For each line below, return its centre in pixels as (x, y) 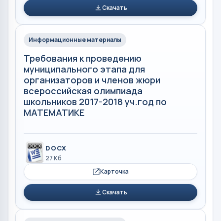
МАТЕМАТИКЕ (54, 112)
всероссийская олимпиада (83, 91)
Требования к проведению (83, 58)
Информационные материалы (75, 39)
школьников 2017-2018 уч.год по (95, 101)
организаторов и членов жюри (92, 80)
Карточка (114, 171)
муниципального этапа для (84, 69)
